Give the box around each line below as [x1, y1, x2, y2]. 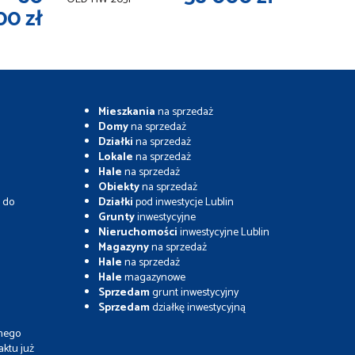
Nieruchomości [97, 223, 180, 242]
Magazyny [97, 238, 149, 257]
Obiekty [97, 177, 139, 197]
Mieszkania [97, 102, 155, 121]
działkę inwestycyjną [149, 298, 246, 317]
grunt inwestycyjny [149, 283, 239, 302]
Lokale [97, 147, 133, 166]
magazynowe [121, 268, 185, 287]
